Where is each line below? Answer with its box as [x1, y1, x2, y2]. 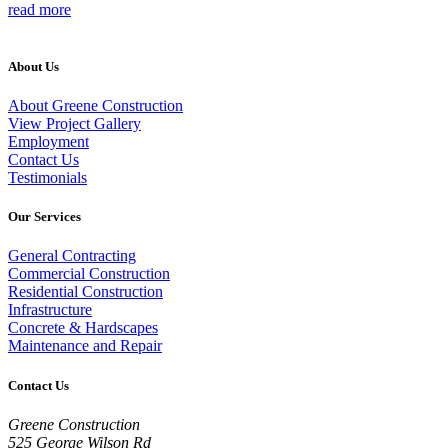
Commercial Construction [8, 265, 170, 283]
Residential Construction [8, 283, 163, 301]
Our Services [8, 209, 81, 225]
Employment [8, 133, 89, 151]
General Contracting [8, 247, 136, 265]
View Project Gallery [8, 115, 141, 133]
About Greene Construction [8, 97, 183, 115]
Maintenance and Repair [8, 337, 162, 355]
